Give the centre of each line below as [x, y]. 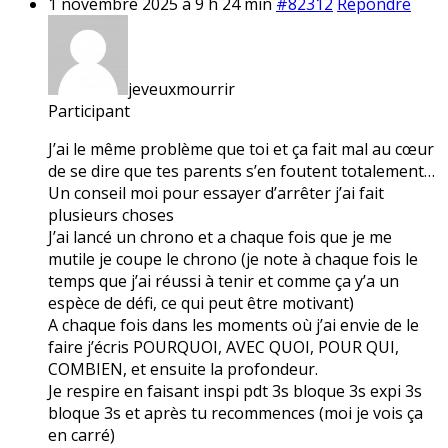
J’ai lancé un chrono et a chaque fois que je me [220, 236]
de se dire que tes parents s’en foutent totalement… [241, 170]
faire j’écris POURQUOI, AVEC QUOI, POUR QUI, [223, 346]
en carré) [81, 434]
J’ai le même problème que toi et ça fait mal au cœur [241, 148]
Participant [89, 110]
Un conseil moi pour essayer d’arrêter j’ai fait [216, 192]
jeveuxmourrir [181, 88]
